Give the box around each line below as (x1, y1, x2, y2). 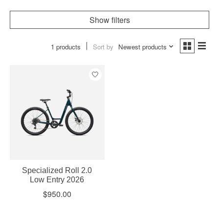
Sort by (92, 42, 113, 51)
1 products (50, 42, 81, 51)
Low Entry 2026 (30, 175, 85, 184)
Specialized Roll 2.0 (22, 166, 92, 175)
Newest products (118, 42, 167, 51)
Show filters (89, 14, 130, 26)
